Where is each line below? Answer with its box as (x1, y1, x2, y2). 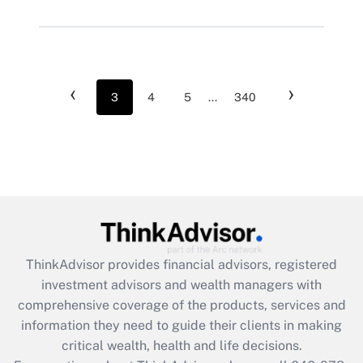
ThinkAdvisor (26, 256, 108, 272)
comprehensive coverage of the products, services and (17, 297, 346, 313)
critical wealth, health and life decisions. (61, 337, 302, 353)
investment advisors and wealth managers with (41, 276, 322, 293)
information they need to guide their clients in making (21, 317, 342, 333)
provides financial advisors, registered (108, 256, 337, 272)
